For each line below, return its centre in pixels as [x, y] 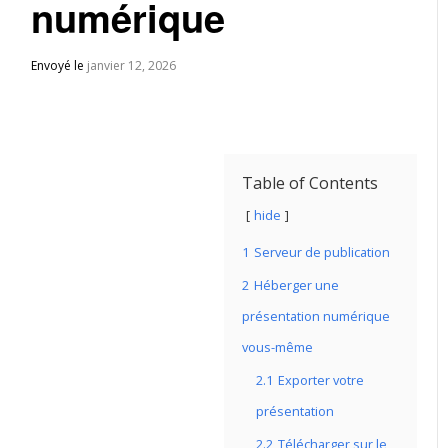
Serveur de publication [322, 252]
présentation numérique [316, 316]
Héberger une [296, 285]
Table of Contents [310, 183]
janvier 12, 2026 [132, 65]
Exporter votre [321, 380]
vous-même [277, 347]
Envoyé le [59, 65]
